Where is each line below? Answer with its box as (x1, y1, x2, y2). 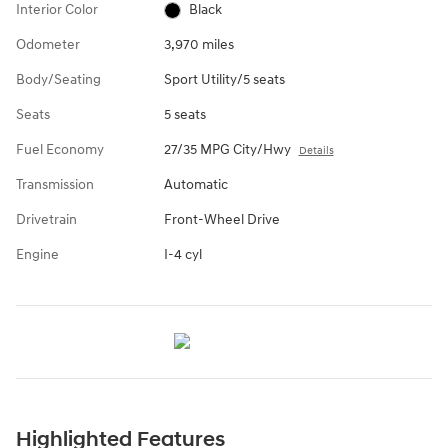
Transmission (16, 176, 94, 194)
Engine (16, 246, 59, 264)
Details (298, 144, 334, 158)
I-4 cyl (163, 246, 202, 264)
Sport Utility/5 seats (163, 71, 285, 89)
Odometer (16, 36, 80, 54)
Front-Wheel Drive (163, 211, 280, 229)
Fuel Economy (16, 141, 104, 159)
